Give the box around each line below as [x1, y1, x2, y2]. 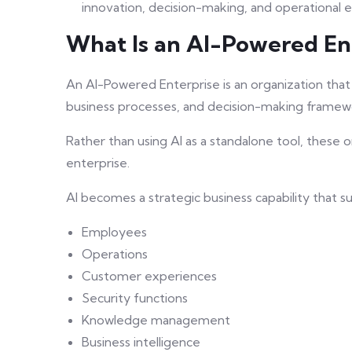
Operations [82, 246, 148, 262]
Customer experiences [82, 268, 217, 284]
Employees [82, 224, 147, 240]
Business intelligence [82, 334, 200, 350]
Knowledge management [82, 312, 230, 328]
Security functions [82, 290, 188, 306]
